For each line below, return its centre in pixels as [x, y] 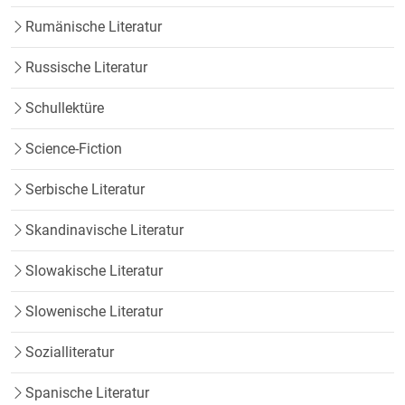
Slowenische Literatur [94, 312]
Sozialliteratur [70, 353]
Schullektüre [65, 108]
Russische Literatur [86, 68]
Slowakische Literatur [94, 271]
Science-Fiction [74, 149]
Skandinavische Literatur [104, 231]
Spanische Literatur [87, 393]
